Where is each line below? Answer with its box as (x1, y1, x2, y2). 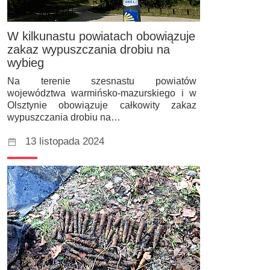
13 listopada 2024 (25, 135, 104, 147)
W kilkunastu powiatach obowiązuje (7, 30, 195, 43)
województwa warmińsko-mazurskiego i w (7, 87, 196, 98)
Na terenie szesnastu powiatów (7, 75, 196, 86)
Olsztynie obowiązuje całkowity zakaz (7, 99, 196, 110)
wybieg (7, 56, 44, 70)
